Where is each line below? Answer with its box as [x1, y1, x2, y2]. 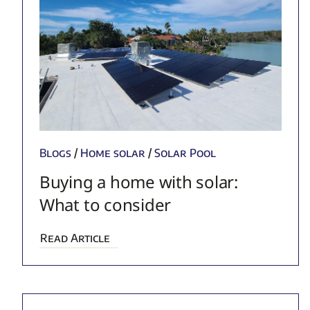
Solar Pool [154, 146, 216, 161]
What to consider [39, 193, 172, 217]
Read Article [39, 231, 110, 246]
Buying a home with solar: [39, 170, 238, 194]
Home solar [80, 146, 145, 161]
